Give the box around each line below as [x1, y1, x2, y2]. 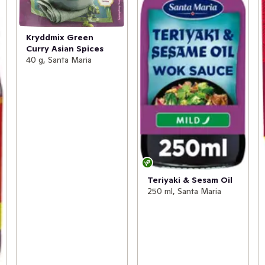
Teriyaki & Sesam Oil [147, 174, 232, 186]
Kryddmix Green [25, 31, 93, 43]
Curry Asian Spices [25, 43, 104, 54]
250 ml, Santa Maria [147, 186, 221, 197]
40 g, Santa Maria [25, 54, 92, 65]
